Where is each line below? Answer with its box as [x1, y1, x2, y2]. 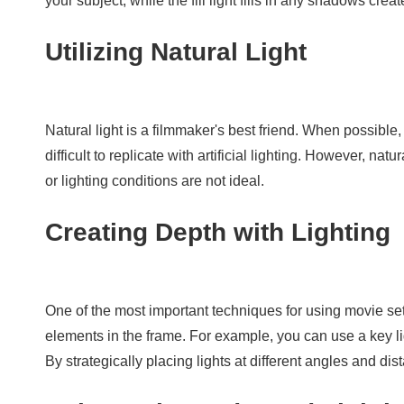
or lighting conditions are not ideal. [45, 172, 264, 188]
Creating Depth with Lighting [45, 217, 390, 246]
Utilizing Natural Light [45, 37, 307, 66]
